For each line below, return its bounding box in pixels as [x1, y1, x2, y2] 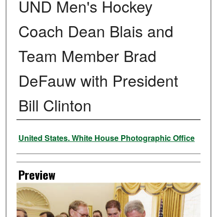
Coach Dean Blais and [18, 19, 173, 42]
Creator [16, 124, 48, 142]
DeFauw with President [18, 69, 178, 92]
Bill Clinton [18, 93, 92, 116]
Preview [18, 166, 55, 184]
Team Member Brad [18, 44, 156, 67]
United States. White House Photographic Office [18, 132, 195, 144]
